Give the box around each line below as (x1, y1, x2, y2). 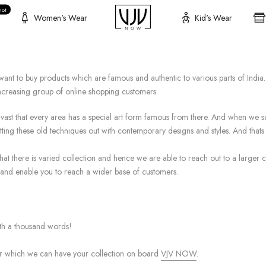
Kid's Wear (194, 12, 232, 24)
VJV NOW (161, 248, 197, 259)
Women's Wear (33, 12, 87, 24)
